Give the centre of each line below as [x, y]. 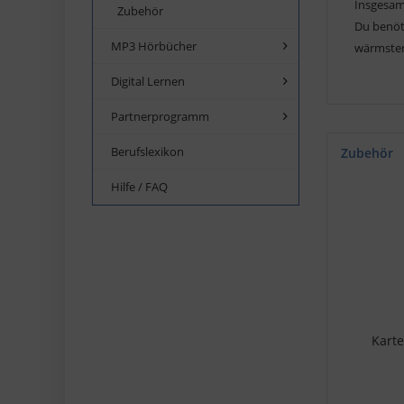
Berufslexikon [147, 151]
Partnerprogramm [160, 116]
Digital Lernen [148, 81]
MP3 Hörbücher [154, 46]
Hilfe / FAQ [139, 186]
